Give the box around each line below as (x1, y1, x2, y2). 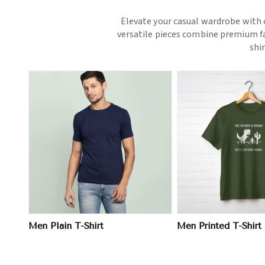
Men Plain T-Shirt (28, 220, 104, 231)
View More (88, 137, 134, 147)
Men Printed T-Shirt (177, 220, 262, 231)
